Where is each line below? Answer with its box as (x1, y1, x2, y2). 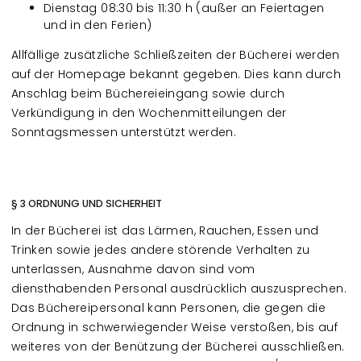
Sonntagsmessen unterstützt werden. (11, 124, 236, 140)
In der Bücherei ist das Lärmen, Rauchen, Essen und (11, 222, 319, 239)
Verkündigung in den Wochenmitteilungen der (11, 105, 287, 121)
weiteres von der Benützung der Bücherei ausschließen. (11, 338, 345, 355)
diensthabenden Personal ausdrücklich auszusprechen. (11, 280, 346, 297)
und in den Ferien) (44, 17, 152, 33)
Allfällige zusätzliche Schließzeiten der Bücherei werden (11, 47, 340, 63)
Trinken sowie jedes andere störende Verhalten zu (11, 242, 310, 258)
